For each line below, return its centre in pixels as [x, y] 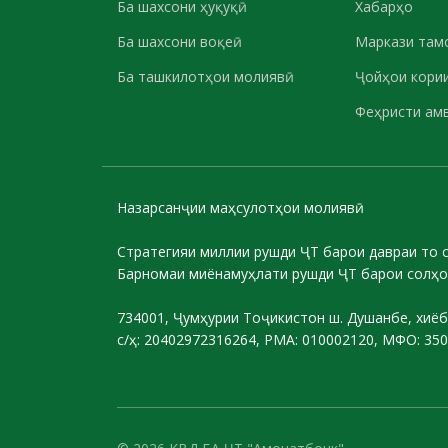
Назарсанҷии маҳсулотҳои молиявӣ [236, 207]
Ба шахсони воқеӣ [175, 41]
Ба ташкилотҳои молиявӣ [201, 76]
